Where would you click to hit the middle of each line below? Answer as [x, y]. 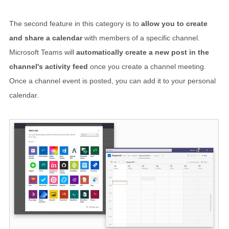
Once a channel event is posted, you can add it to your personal [112, 81]
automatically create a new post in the [143, 52]
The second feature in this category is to [75, 23]
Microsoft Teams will [43, 52]
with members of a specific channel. [141, 38]
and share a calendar [46, 38]
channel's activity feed [49, 66]
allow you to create [174, 23]
